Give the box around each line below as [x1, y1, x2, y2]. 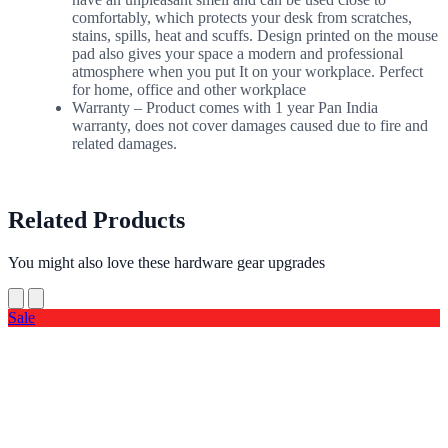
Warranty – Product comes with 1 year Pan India [72, 98, 378, 116]
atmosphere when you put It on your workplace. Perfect [72, 62, 423, 80]
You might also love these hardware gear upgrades [8, 253, 325, 271]
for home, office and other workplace [72, 80, 306, 98]
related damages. [72, 134, 177, 152]
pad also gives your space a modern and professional [72, 44, 403, 62]
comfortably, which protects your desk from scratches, [72, 8, 412, 26]
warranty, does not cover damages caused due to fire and [72, 116, 428, 134]
